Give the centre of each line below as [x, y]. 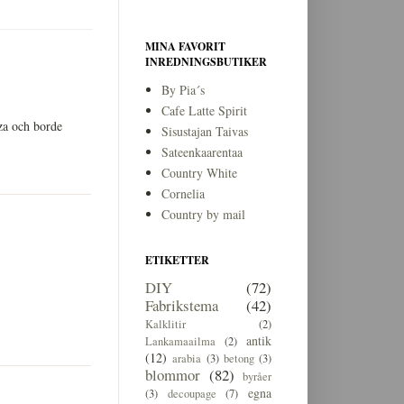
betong [239, 358]
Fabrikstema [182, 305]
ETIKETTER [177, 260]
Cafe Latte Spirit [204, 111]
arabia [187, 358]
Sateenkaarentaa [202, 152]
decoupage [192, 393]
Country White [199, 173]
